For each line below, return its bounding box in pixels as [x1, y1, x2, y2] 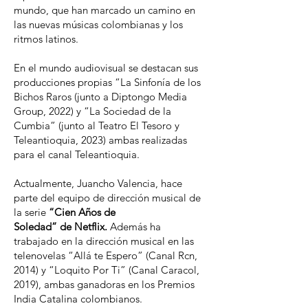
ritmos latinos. [14, 32, 78, 45]
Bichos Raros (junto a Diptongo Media [14, 90, 187, 103]
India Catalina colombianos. [14, 292, 142, 305]
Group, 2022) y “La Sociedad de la [14, 104, 171, 118]
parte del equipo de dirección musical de [14, 191, 201, 204]
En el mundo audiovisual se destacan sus [14, 61, 198, 74]
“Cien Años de [49, 206, 115, 219]
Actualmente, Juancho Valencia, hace [14, 177, 182, 190]
